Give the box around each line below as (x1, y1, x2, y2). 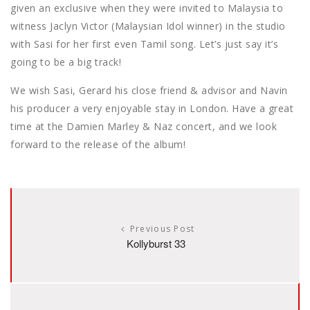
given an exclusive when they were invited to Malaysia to (10, 1, 283, 15)
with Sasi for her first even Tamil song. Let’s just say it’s (10, 37, 278, 51)
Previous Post (129, 223, 195, 235)
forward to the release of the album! (10, 138, 185, 152)
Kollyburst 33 (126, 236, 185, 251)
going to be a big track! (10, 55, 121, 69)
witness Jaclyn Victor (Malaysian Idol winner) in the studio (10, 19, 286, 33)
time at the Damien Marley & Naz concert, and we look (10, 120, 277, 134)
